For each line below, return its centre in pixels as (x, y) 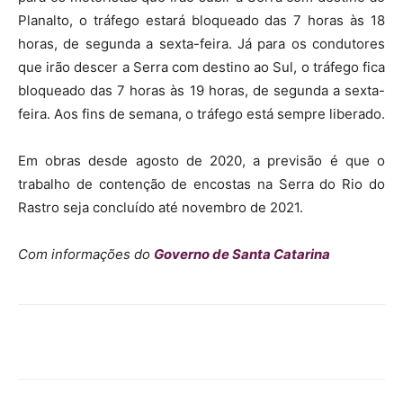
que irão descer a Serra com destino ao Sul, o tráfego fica (201, 67)
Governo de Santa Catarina (242, 254)
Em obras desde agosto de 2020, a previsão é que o (201, 160)
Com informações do (86, 254)
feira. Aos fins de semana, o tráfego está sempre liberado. (201, 113)
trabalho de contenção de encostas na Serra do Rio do (201, 184)
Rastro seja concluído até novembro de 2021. (161, 207)
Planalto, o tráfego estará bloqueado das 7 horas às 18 (201, 20)
